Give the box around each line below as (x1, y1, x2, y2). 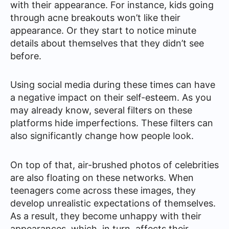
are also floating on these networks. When (10, 172, 194, 183)
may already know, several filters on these (10, 105, 192, 116)
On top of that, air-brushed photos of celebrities (10, 159, 219, 170)
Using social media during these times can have (10, 79, 215, 90)
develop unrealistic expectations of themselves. (10, 197, 216, 209)
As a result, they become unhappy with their (10, 210, 201, 221)
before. (10, 50, 41, 61)
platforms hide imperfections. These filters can (10, 118, 213, 128)
